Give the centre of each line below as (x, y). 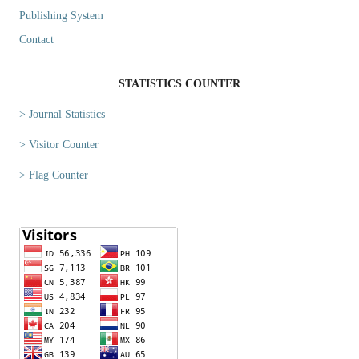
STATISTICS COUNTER (179, 83)
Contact (36, 39)
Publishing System (61, 15)
